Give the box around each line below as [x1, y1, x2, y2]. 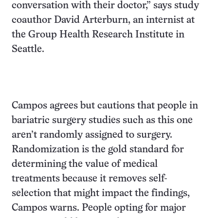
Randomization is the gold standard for [12, 145, 184, 154]
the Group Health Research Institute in [12, 30, 184, 39]
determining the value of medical [12, 160, 158, 169]
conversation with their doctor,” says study [12, 1, 199, 10]
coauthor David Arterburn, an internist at [12, 16, 195, 25]
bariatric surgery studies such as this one [12, 116, 193, 125]
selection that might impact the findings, [12, 189, 190, 198]
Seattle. [12, 45, 44, 54]
